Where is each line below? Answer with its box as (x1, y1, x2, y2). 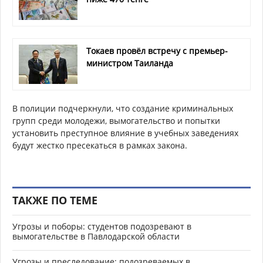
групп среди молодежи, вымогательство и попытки (12, 115, 220, 127)
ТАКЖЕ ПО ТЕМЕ (12, 193, 97, 208)
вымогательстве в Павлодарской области (12, 231, 180, 242)
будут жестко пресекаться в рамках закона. (12, 140, 187, 151)
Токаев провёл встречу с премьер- (86, 45, 228, 57)
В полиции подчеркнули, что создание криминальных (12, 103, 233, 114)
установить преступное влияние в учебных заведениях (12, 127, 238, 139)
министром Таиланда (86, 58, 173, 69)
